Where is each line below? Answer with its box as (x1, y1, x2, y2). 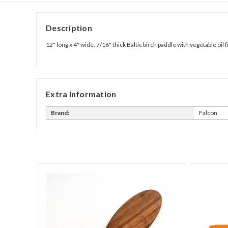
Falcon (198, 108, 217, 117)
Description (46, 22, 92, 33)
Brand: (51, 108, 69, 117)
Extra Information (46, 89, 117, 99)
